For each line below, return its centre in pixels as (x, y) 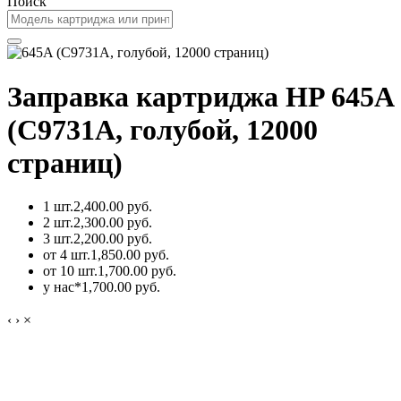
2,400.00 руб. (113, 207)
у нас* (62, 287)
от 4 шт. (67, 255)
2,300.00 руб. (113, 223)
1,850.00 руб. (130, 255)
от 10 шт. (70, 271)
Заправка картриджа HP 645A (200, 96)
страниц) (65, 162)
